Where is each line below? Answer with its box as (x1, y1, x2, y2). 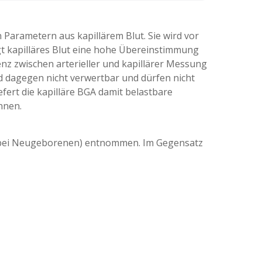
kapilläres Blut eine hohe (7, 43, 119, 57)
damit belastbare (98, 85, 173, 99)
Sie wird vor (148, 29, 199, 43)
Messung (166, 57, 207, 71)
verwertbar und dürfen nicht (70, 71, 195, 85)
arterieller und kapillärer (56, 57, 166, 71)
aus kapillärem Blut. (59, 29, 148, 43)
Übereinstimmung (119, 43, 199, 57)
